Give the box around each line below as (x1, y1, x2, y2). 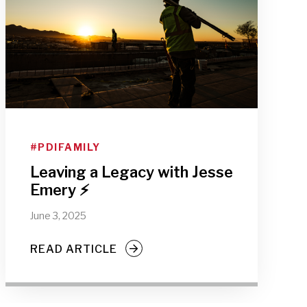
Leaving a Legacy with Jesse (29, 163, 233, 181)
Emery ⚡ (29, 181, 89, 199)
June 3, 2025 (29, 210, 86, 221)
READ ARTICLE (29, 242, 117, 256)
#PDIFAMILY (29, 141, 101, 153)
